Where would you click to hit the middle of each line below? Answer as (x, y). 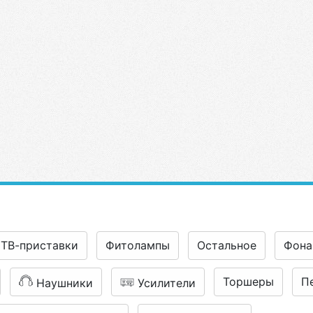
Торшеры (248, 282)
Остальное (227, 245)
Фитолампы (138, 245)
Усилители (167, 283)
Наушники (65, 283)
